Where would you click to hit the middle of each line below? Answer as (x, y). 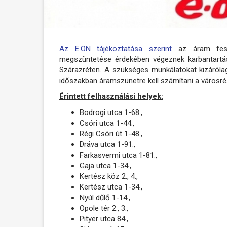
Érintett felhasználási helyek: (111, 96)
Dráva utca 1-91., (107, 144)
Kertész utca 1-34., (111, 187)
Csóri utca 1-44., (107, 123)
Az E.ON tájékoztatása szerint (116, 48)
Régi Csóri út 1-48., (111, 134)
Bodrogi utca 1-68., (111, 112)
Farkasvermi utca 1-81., (118, 155)
